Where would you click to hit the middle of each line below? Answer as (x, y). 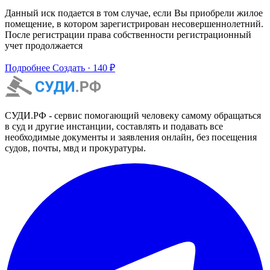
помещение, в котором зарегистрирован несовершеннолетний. (134, 24)
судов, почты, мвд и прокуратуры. (75, 148)
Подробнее (29, 68)
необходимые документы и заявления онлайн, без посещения (131, 137)
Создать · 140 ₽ (84, 68)
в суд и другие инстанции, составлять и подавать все (114, 127)
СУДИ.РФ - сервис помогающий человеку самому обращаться (133, 116)
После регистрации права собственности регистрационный (128, 35)
